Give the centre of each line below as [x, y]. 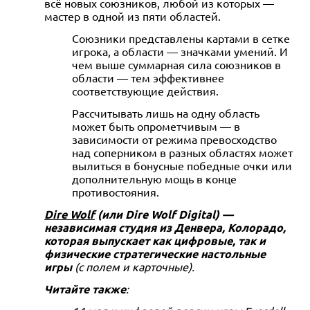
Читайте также [85, 289]
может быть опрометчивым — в [156, 126]
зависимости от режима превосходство [174, 139]
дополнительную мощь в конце [154, 178]
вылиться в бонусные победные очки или [182, 165]
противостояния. [116, 191]
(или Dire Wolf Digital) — [164, 214]
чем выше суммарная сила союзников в [176, 64]
